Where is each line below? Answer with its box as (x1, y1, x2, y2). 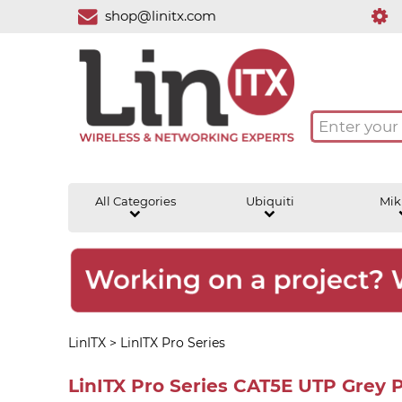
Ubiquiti (245, 194, 294, 208)
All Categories (94, 194, 176, 208)
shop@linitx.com (105, 6, 217, 24)
